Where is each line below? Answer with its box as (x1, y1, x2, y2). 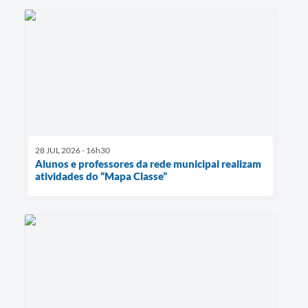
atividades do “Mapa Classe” (35, 170, 167, 183)
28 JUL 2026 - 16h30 (35, 145, 110, 156)
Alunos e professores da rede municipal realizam (35, 157, 261, 170)
